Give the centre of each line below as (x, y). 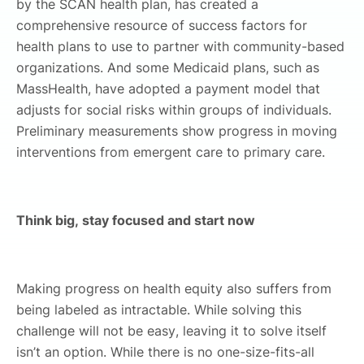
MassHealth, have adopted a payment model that (168, 88)
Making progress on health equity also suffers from (174, 288)
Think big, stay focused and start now (136, 220)
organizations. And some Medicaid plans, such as (168, 67)
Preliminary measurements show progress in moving (177, 130)
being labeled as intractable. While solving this (159, 309)
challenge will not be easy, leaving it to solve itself (171, 330)
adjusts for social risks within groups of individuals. (174, 109)
